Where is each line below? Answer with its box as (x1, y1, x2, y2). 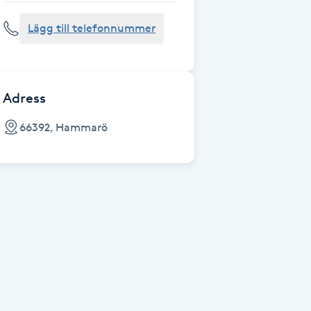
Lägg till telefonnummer (28, 22, 155, 35)
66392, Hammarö (19, 120, 108, 134)
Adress (3, 90, 46, 106)
